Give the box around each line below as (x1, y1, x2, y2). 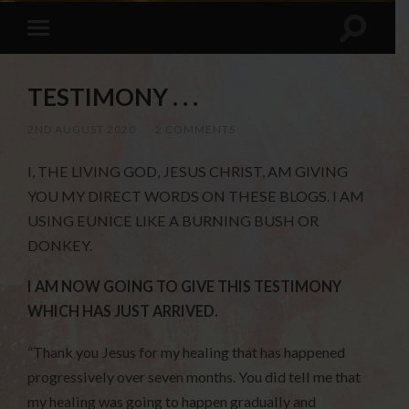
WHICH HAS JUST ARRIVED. (27, 302, 219, 320)
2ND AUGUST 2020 (27, 122, 137, 137)
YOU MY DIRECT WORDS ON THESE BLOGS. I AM (27, 187, 365, 205)
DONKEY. (27, 236, 93, 255)
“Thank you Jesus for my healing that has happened (27, 342, 346, 361)
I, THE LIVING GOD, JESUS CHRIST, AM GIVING (27, 163, 349, 181)
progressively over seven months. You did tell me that (27, 367, 362, 385)
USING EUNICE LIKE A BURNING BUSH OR (27, 212, 320, 230)
